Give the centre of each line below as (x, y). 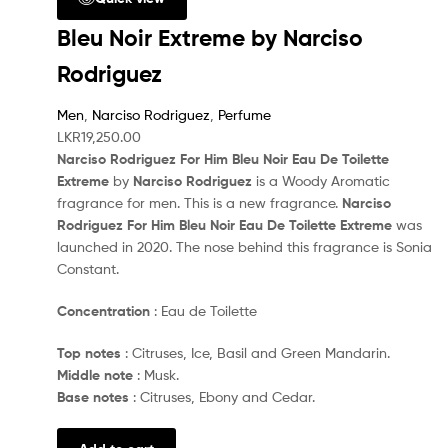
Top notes (89, 352)
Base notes (93, 396)
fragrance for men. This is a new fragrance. (199, 203)
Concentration (103, 311)
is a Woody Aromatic (321, 181)
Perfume (244, 115)
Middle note (95, 374)
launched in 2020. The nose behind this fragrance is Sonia (244, 247)
